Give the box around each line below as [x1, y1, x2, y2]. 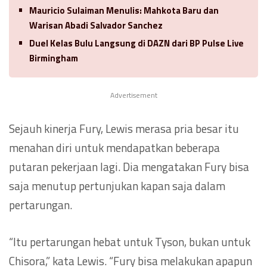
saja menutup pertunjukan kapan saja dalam [9, 176, 225, 194]
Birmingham [29, 51, 78, 65]
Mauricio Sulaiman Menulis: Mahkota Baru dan [29, 3, 219, 17]
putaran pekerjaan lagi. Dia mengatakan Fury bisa [9, 157, 249, 175]
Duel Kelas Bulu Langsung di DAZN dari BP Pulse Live [29, 36, 244, 50]
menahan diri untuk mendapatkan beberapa [9, 138, 220, 156]
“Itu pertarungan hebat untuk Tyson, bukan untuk [9, 232, 250, 250]
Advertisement [110, 89, 157, 101]
